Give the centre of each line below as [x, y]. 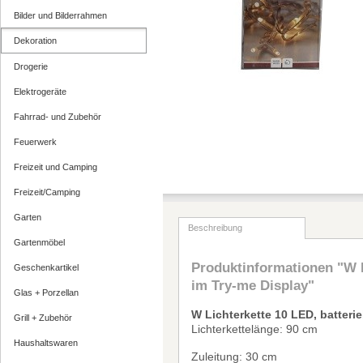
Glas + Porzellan [46, 293]
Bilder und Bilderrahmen [60, 15]
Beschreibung [215, 228]
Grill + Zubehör [43, 318]
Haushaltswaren [46, 343]
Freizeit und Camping [56, 167]
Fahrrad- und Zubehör [58, 117]
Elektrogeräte [40, 92]
